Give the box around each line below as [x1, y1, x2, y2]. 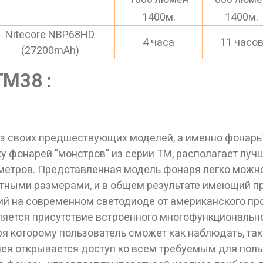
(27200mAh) [21, 44, 79, 57]
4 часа [143, 36, 174, 49]
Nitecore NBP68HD [5, 28, 95, 41]
